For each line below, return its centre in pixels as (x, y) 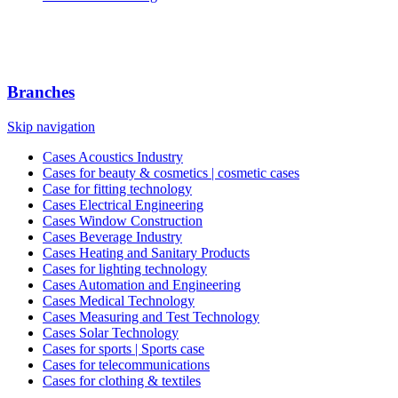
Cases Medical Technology (119, 300)
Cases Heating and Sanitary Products (146, 252)
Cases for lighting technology (125, 268)
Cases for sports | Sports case (123, 348)
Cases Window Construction (123, 220)
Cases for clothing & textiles (122, 380)
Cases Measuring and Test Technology (151, 316)
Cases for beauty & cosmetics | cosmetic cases (171, 172)
